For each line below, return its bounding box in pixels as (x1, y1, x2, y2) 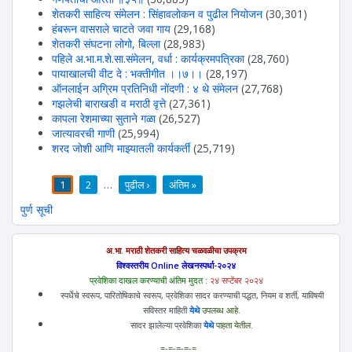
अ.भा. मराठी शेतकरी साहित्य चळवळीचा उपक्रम (105, 244, 247, 256)
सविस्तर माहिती (143, 303, 189, 316)
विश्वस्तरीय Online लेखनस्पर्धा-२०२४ (116, 258, 236, 271)
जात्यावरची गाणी (52, 125, 115, 141)
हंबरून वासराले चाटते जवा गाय (52, 20, 170, 36)
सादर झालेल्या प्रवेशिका (130, 318, 203, 331)
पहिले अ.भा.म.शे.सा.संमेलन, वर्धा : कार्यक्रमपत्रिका (52, 50, 244, 66)
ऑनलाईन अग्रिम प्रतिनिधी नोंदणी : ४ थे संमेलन (52, 80, 238, 96)
